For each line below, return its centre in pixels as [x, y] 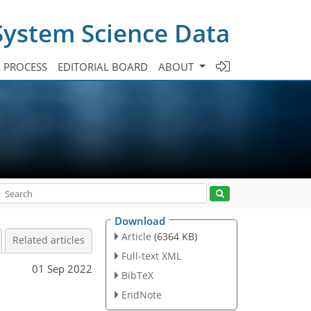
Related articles [49, 240]
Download [140, 221]
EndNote [141, 294]
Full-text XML [151, 255]
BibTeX [137, 275]
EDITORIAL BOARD [103, 66]
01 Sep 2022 [62, 268]
